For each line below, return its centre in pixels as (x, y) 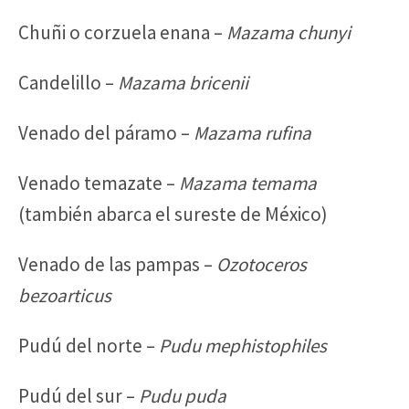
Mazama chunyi (288, 32)
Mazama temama (248, 183)
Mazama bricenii (183, 82)
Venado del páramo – (106, 132)
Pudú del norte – (87, 345)
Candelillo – (68, 82)
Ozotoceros (262, 264)
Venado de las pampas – (117, 264)
